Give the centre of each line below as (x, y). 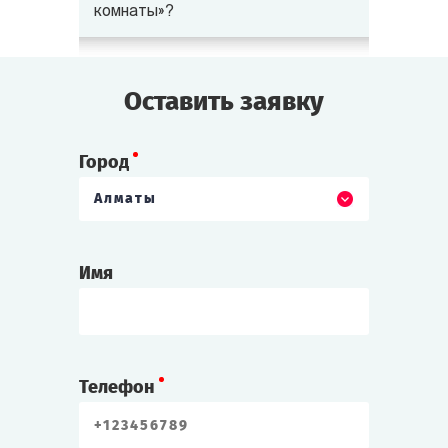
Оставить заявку (224, 101)
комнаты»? (134, 12)
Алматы (125, 198)
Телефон (117, 387)
